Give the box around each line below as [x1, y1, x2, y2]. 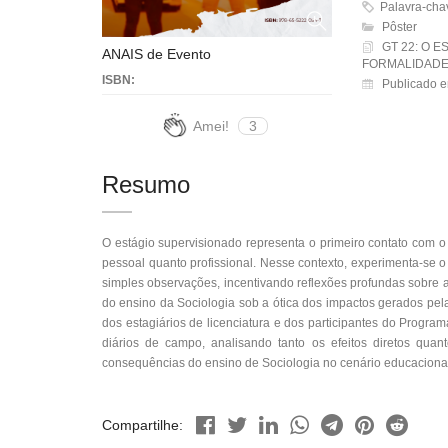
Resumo [102, 171, 190, 198]
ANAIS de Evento [102, 46, 211, 62]
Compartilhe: [102, 416, 183, 433]
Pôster [378, 20, 417, 34]
